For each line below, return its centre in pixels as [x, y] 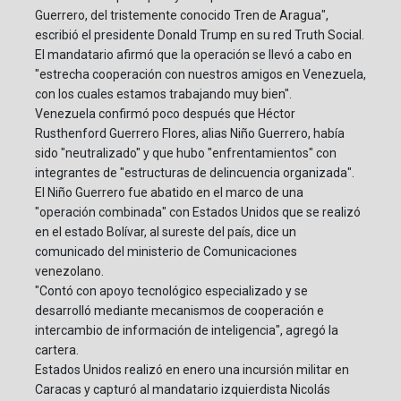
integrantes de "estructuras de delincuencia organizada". [195, 173]
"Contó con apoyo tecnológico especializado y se [171, 291]
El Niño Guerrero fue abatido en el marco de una [169, 193]
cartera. [57, 350]
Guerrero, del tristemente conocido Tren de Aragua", [182, 16]
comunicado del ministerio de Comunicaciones [166, 252]
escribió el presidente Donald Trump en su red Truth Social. [200, 35]
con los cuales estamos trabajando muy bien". [163, 94]
